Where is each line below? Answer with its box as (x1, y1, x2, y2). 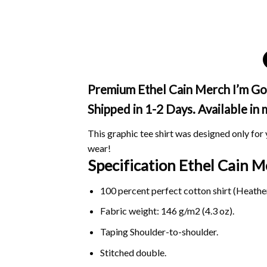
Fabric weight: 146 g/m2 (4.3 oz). (100, 205, 234, 217)
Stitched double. (100, 246, 166, 258)
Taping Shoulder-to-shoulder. (100, 226, 218, 238)
